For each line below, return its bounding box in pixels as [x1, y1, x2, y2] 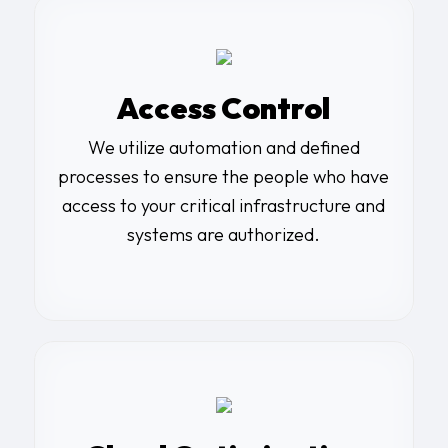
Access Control [117, 89, 331, 128]
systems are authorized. [127, 223, 321, 247]
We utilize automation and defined [87, 136, 360, 160]
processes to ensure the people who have [58, 165, 390, 189]
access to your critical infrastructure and [62, 194, 386, 218]
